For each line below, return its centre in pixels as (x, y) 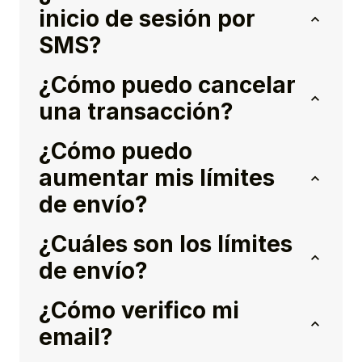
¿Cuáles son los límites (166, 244)
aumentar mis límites (157, 178)
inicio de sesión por (147, 19)
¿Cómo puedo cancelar (167, 85)
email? (76, 337)
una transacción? (136, 112)
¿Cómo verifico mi (139, 311)
